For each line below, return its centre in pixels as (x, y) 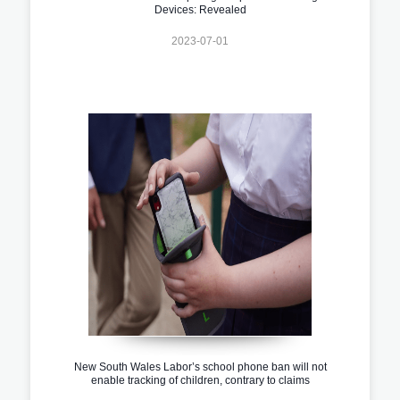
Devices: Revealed (200, 10)
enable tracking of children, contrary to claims (200, 381)
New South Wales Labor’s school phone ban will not (200, 367)
